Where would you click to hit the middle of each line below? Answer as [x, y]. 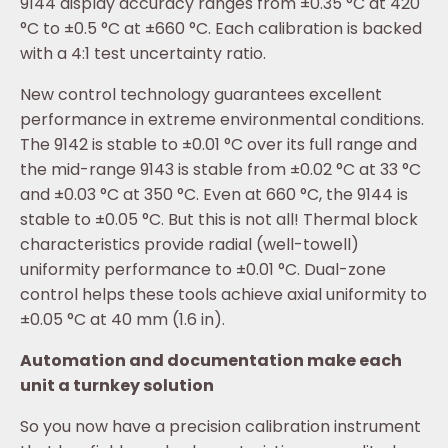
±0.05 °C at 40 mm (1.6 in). [122, 320]
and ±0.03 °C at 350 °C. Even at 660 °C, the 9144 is [214, 195]
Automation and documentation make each [211, 361]
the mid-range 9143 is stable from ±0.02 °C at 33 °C [220, 170]
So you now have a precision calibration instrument [220, 427]
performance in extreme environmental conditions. [222, 120]
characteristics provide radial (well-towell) [189, 245]
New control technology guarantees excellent [201, 95]
